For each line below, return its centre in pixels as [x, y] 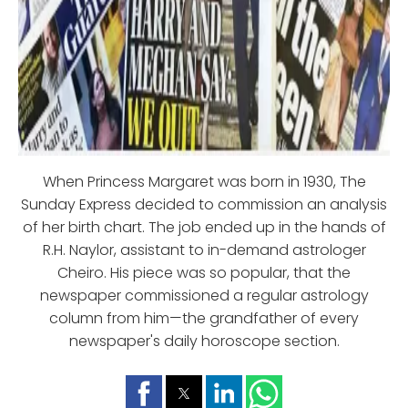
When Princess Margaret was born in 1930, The [204, 182]
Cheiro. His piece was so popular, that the [204, 273]
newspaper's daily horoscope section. [204, 342]
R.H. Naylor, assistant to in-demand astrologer [204, 250]
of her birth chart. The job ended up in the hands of [204, 228]
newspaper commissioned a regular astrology [204, 296]
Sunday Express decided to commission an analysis [204, 205]
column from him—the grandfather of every [204, 319]
